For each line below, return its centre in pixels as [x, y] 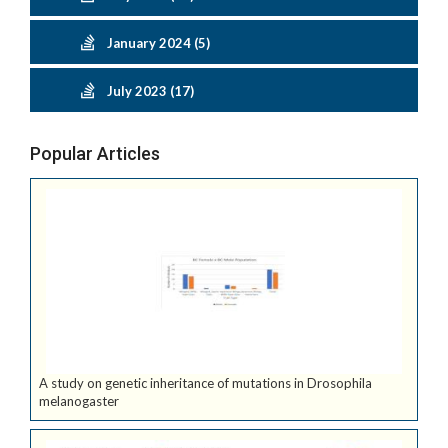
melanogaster [79, 401]
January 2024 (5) [158, 43]
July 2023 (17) [150, 91]
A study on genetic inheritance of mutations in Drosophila [205, 383]
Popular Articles [95, 153]
